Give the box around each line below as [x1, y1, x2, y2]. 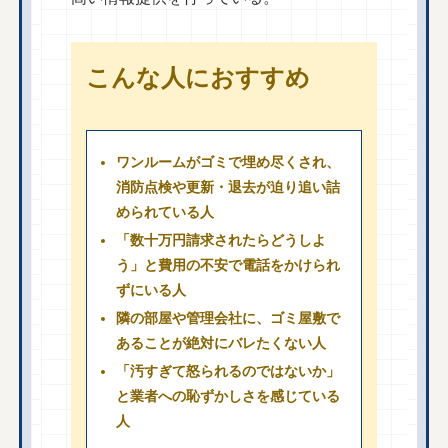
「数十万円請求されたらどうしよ [116, 231, 327, 248]
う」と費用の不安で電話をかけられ [116, 256, 341, 273]
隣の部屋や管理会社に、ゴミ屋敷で [116, 309, 341, 326]
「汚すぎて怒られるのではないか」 [116, 362, 341, 379]
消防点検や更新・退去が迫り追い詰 [116, 179, 341, 195]
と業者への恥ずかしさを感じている [116, 387, 341, 404]
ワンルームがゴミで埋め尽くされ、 [116, 154, 341, 170]
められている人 [116, 204, 215, 220]
